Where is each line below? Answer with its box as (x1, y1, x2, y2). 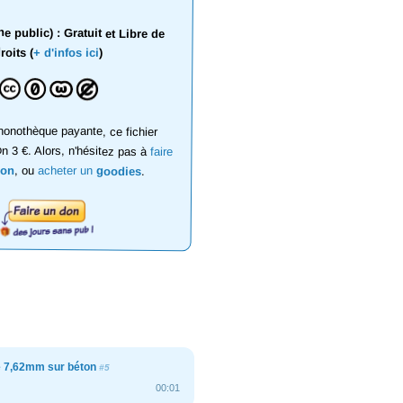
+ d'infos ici (32, 45, 99, 60)
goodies (96, 164, 142, 178)
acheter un (38, 163, 97, 178)
